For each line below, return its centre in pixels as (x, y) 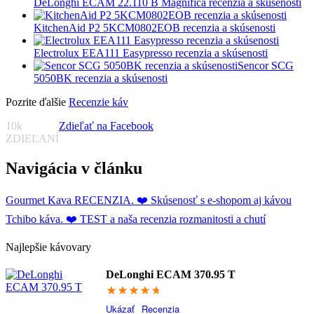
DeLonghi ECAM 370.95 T (170, 274)
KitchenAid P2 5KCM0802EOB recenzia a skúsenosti (155, 28)
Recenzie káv (98, 102)
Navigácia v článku (74, 169)
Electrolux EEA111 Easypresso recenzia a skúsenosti (151, 53)
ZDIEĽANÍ (32, 139)
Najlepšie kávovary (48, 247)
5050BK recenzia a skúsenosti (101, 78)
